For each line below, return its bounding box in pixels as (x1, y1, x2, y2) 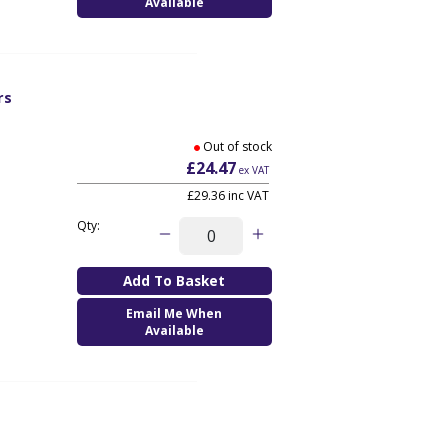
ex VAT (235, 162, 269, 177)
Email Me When (126, 304, 223, 322)
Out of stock (202, 137, 272, 155)
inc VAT (224, 186, 269, 204)
